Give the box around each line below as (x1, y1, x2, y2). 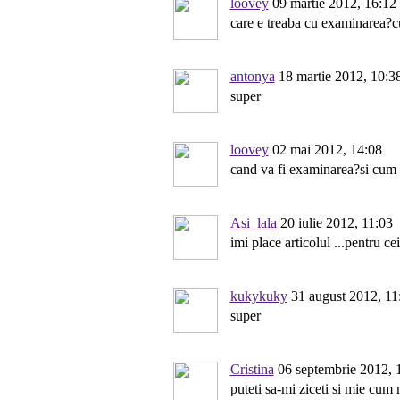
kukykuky (229, 288, 287, 304)
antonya (229, 69, 275, 84)
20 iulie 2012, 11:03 (276, 215, 393, 230)
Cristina (229, 362, 274, 377)
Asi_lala (229, 215, 277, 230)
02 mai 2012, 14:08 (268, 142, 382, 157)
